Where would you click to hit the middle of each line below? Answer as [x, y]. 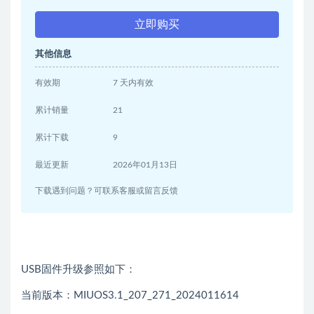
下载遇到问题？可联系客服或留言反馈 [107, 191]
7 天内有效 [134, 83]
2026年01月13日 [145, 165]
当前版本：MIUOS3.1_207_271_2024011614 [130, 296]
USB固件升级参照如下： [78, 270]
